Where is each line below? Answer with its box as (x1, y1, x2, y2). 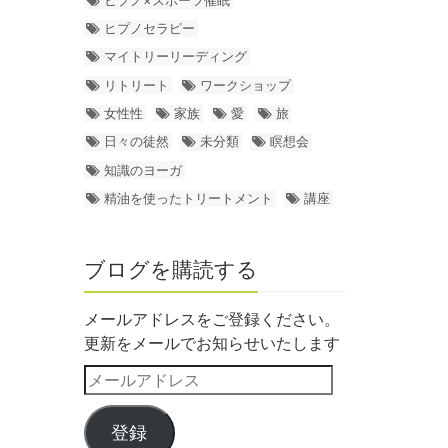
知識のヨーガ (104, 161, 183, 178)
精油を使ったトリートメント (104, 189, 274, 206)
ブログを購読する (83, 257, 258, 283)
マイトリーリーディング (104, 48, 248, 65)
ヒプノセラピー (104, 20, 196, 37)
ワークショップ (200, 76, 292, 93)
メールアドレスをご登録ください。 (83, 309, 340, 330)
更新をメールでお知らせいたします (83, 333, 340, 354)
